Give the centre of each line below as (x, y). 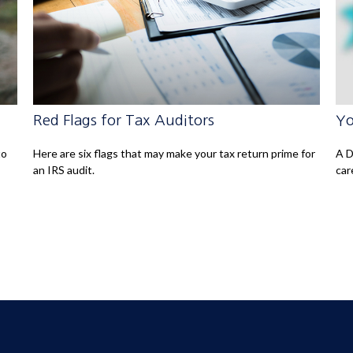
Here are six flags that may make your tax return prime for (175, 153)
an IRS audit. (64, 169)
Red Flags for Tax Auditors (124, 120)
